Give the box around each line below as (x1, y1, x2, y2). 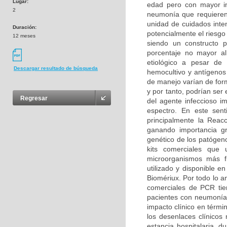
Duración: (13, 24, 36, 30)
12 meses (13, 33, 35, 39)
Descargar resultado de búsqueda (14, 65, 98, 71)
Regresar (20, 95, 48, 102)
